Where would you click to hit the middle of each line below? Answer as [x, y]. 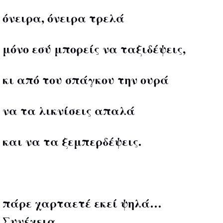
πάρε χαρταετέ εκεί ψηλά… [82, 203]
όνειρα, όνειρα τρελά [63, 17]
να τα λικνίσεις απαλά [69, 110]
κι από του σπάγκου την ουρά [86, 79]
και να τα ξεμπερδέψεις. [72, 141]
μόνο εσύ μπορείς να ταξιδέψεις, [94, 48]
